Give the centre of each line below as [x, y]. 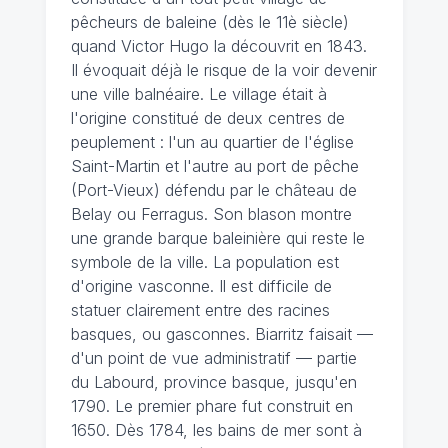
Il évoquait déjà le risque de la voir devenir [223, 69]
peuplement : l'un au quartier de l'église [212, 141]
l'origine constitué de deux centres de [207, 117]
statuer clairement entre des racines [200, 309]
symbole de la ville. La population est [204, 261]
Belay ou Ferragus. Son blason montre [211, 213]
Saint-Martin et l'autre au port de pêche [214, 165]
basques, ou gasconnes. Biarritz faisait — [221, 333]
